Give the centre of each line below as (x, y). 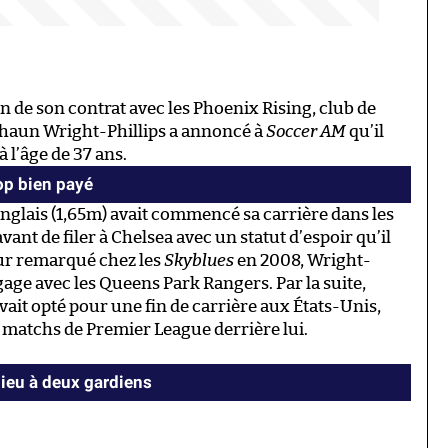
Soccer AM (306, 131)
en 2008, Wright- (302, 260)
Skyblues (199, 260)
